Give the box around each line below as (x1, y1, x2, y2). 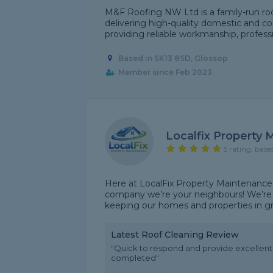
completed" (111, 253, 159, 263)
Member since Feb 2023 (118, 68, 212, 77)
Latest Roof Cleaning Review (111, 229, 239, 240)
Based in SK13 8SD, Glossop (118, 54, 228, 63)
